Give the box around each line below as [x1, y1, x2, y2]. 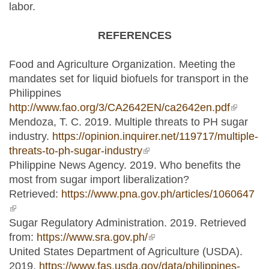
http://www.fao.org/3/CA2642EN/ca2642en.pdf [9, 101, 230, 113]
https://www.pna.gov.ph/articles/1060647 [61, 187, 255, 200]
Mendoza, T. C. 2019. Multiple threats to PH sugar [9, 115, 248, 128]
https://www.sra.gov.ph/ [37, 231, 148, 243]
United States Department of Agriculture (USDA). [9, 245, 243, 258]
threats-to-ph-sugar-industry [9, 144, 142, 157]
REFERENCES [97, 29, 172, 41]
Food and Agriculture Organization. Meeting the [9, 58, 235, 70]
